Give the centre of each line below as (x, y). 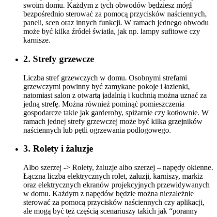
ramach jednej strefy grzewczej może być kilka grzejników (113, 121)
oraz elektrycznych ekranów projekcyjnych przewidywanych (116, 185)
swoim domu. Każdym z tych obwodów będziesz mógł (108, 5)
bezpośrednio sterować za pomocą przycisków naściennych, (115, 14)
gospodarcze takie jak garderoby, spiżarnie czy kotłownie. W (116, 112)
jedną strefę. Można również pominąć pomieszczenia (104, 104)
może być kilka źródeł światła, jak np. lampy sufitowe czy (112, 31)
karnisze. (37, 40)
